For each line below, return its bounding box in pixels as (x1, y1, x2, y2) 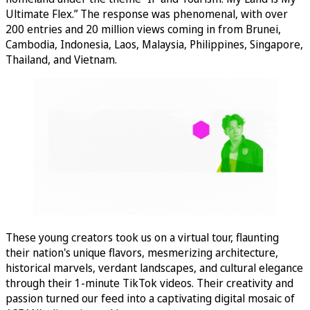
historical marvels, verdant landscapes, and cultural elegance (6, 259, 303, 275)
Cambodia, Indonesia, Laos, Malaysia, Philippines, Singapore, (6, 37, 303, 52)
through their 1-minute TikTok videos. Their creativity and (6, 275, 293, 291)
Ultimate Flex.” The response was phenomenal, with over (6, 6, 288, 21)
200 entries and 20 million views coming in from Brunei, (6, 21, 281, 37)
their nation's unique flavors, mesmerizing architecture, (6, 244, 278, 260)
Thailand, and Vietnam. (6, 52, 117, 67)
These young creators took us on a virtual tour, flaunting (6, 229, 279, 245)
